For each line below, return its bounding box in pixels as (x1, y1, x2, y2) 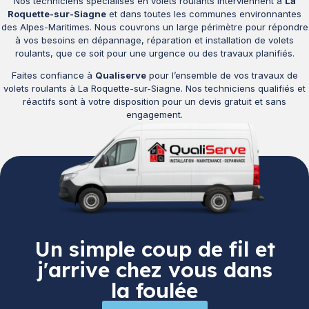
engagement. (126, 108, 183, 120)
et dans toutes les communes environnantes (106, 8, 301, 19)
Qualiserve (94, 69, 146, 81)
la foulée (111, 277, 198, 303)
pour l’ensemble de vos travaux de (146, 69, 298, 81)
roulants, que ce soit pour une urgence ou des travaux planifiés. (14, 47, 295, 59)
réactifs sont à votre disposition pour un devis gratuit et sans (23, 95, 286, 107)
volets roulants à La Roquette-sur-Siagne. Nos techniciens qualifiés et (3, 82, 306, 94)
